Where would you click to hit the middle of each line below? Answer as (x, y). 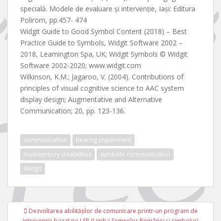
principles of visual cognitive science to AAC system (102, 88)
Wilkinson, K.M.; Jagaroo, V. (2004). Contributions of (102, 77)
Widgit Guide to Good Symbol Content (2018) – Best (104, 32)
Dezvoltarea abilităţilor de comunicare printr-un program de (113, 211)
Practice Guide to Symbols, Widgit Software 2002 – (101, 43)
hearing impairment (104, 140)
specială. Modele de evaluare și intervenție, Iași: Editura (108, 9)
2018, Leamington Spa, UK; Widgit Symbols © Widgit (104, 54)
